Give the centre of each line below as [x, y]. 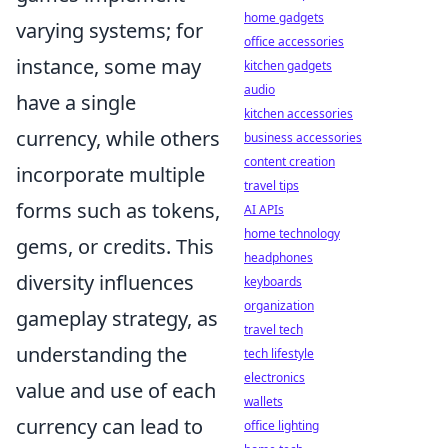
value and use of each [116, 390]
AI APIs [264, 209]
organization [279, 305]
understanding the [101, 354]
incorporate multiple [110, 174]
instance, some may [108, 66]
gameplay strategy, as [117, 318]
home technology [292, 233]
